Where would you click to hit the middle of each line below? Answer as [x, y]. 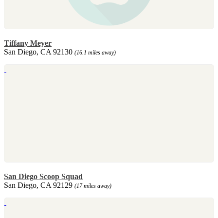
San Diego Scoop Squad [43, 176]
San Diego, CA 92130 [39, 52]
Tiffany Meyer [28, 43]
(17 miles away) [93, 186]
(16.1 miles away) [95, 52]
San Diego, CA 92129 [39, 185]
